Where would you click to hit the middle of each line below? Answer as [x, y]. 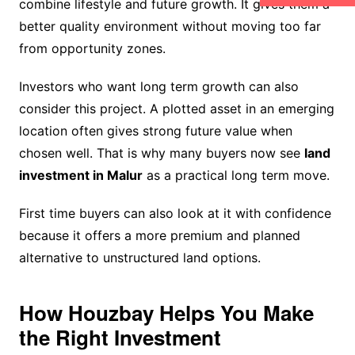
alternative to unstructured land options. [139, 258]
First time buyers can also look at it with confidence [175, 214]
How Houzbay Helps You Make [166, 313]
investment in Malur [80, 176]
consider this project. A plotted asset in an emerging [176, 109]
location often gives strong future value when [155, 131]
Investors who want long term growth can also [158, 87]
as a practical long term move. [236, 176]
